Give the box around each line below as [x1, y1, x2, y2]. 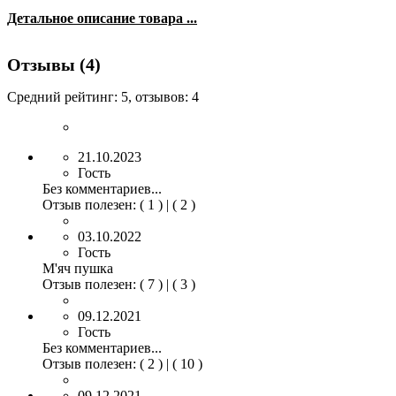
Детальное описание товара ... [7, 10, 197, 26]
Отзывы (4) [7, 54, 101, 74]
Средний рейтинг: [7, 88, 121, 104]
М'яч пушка [42, 260, 113, 276]
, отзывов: [128, 88, 192, 104]
